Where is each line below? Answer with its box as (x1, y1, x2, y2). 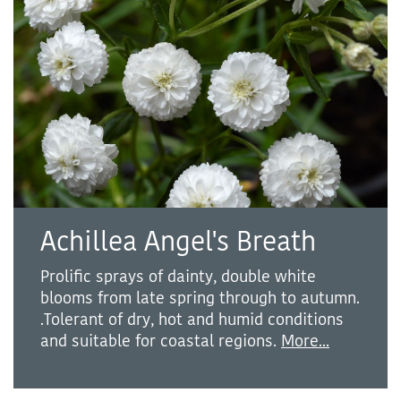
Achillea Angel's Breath (40, 224, 316, 260)
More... (281, 329, 329, 352)
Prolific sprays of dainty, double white (40, 265, 316, 287)
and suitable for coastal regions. (40, 329, 281, 352)
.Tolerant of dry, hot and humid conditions (40, 308, 344, 330)
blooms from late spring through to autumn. (40, 286, 360, 309)
